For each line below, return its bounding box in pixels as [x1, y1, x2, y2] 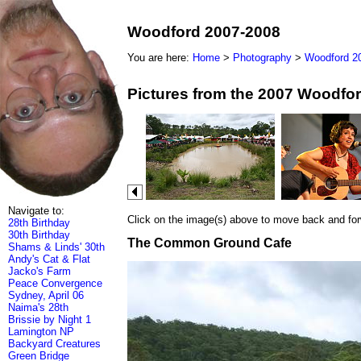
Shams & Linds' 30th [8, 241, 105, 253]
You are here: [127, 51, 193, 64]
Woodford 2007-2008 [127, 23, 280, 40]
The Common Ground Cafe [127, 235, 292, 250]
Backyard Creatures [8, 338, 101, 350]
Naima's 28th [8, 301, 68, 313]
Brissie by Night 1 [8, 313, 91, 326]
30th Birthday [8, 229, 70, 241]
